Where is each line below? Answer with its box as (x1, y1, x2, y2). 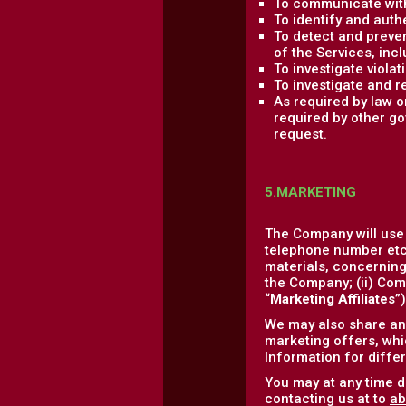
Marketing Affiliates (270, 291, 395, 307)
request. (274, 126, 327, 142)
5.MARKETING (265, 184, 356, 200)
